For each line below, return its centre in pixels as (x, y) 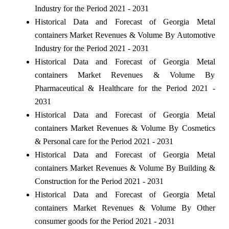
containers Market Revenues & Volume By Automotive (125, 35)
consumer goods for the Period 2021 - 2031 (105, 221)
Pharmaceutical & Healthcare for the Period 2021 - (125, 88)
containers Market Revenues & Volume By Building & (125, 168)
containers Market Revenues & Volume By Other (125, 208)
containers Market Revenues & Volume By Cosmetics (125, 128)
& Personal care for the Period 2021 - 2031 (104, 141)
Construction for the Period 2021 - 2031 (99, 181)
